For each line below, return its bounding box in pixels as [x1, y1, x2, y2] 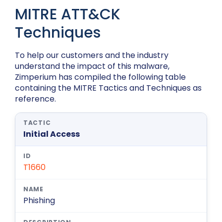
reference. [15, 93, 56, 105]
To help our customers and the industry [15, 50, 168, 61]
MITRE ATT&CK [15, 4, 120, 25]
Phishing [23, 195, 55, 207]
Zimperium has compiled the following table [15, 71, 186, 83]
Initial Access [23, 128, 80, 140]
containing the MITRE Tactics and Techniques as [15, 82, 202, 94]
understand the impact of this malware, [15, 60, 169, 72]
